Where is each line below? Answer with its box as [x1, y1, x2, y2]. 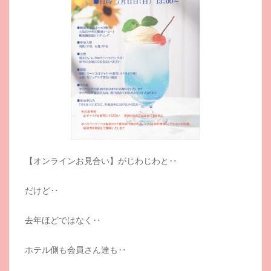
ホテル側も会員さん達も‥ [25, 244, 126, 255]
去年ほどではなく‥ [25, 214, 101, 226]
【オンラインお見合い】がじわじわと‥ [25, 155, 177, 166]
